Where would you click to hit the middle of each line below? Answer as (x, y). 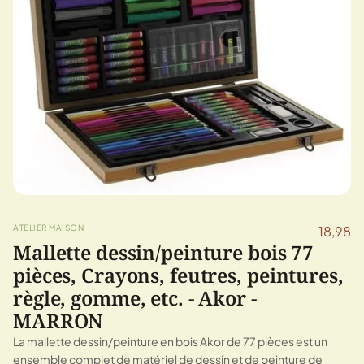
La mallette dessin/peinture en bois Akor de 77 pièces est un (170, 341)
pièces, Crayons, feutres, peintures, (178, 275)
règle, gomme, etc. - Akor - (135, 297)
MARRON (58, 320)
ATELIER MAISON (48, 227)
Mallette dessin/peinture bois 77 (164, 252)
